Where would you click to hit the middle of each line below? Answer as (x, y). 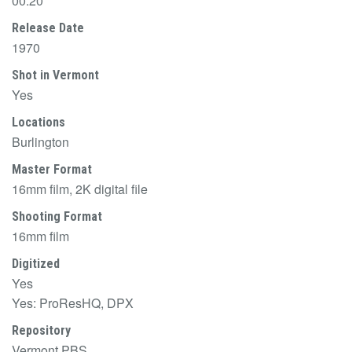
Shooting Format (57, 216)
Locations (38, 122)
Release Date (48, 27)
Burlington (40, 141)
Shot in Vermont (55, 75)
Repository (41, 330)
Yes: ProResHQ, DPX (73, 302)
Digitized (36, 263)
